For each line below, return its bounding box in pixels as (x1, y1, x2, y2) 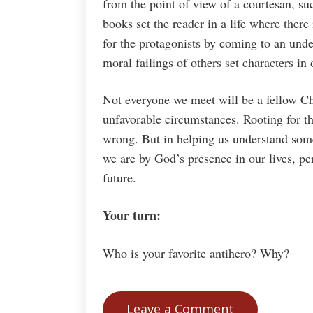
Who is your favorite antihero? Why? (103, 244, 289, 261)
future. (103, 169, 136, 187)
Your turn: (103, 205, 161, 224)
